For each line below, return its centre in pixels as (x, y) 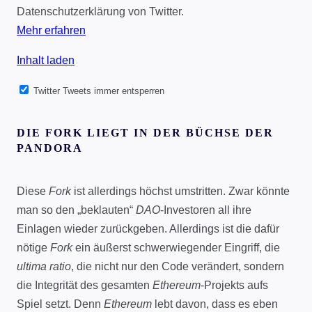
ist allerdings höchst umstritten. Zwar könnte (180, 192)
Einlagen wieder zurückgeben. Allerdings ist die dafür (148, 229)
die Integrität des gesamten (85, 286)
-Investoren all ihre (206, 210)
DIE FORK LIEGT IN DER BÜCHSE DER (145, 133)
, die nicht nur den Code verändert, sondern (178, 267)
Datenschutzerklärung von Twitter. (100, 11)
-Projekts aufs (234, 286)
